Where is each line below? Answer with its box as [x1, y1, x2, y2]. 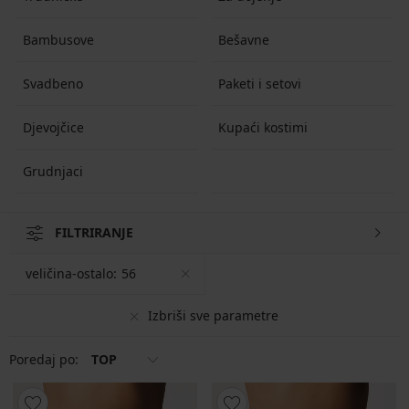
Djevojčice [22, 118, 84, 136]
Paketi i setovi [217, 74, 301, 92]
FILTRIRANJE [55, 224, 133, 241]
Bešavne [217, 30, 269, 48]
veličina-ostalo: [26, 265, 117, 282]
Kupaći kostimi [217, 118, 308, 136]
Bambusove [22, 30, 94, 48]
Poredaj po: [9, 351, 82, 368]
